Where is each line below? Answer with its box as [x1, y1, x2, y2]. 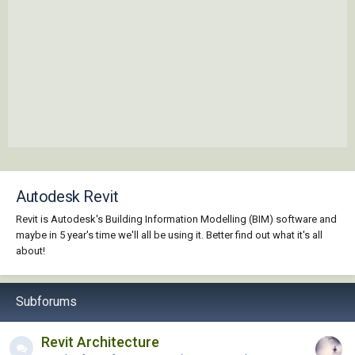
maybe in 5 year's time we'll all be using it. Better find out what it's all [16, 228, 323, 241]
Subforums [16, 293, 77, 309]
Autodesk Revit [16, 187, 119, 206]
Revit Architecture [41, 333, 159, 350]
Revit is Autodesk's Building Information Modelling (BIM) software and [16, 212, 337, 225]
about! [16, 244, 45, 257]
